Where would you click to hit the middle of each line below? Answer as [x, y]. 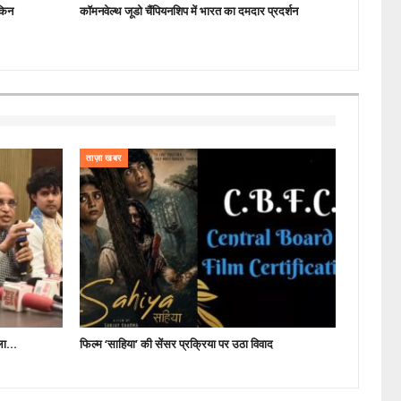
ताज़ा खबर [104, 158]
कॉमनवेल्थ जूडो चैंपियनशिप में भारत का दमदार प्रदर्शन [189, 10]
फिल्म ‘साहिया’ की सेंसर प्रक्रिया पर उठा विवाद [177, 343]
